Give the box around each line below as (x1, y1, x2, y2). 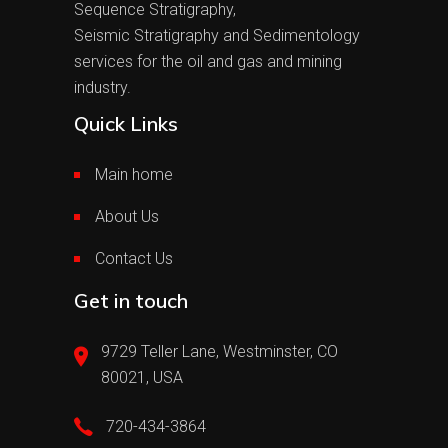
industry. (74, 78, 131, 97)
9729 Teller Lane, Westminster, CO (101, 342, 338, 361)
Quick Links (74, 111, 178, 136)
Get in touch (74, 288, 188, 313)
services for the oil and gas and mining (74, 52, 342, 71)
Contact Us (95, 249, 173, 268)
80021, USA (101, 368, 183, 387)
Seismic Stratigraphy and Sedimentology (74, 26, 360, 45)
